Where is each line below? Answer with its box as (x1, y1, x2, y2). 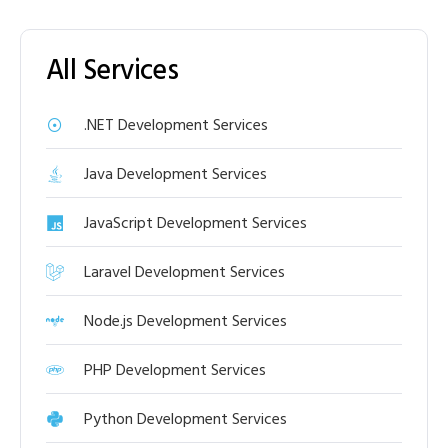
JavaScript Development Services (83, 211, 307, 234)
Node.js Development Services (83, 309, 287, 332)
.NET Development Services (83, 113, 268, 136)
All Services (46, 51, 179, 90)
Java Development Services (83, 162, 267, 185)
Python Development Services (83, 407, 287, 430)
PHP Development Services (83, 358, 266, 381)
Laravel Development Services (83, 260, 285, 283)
